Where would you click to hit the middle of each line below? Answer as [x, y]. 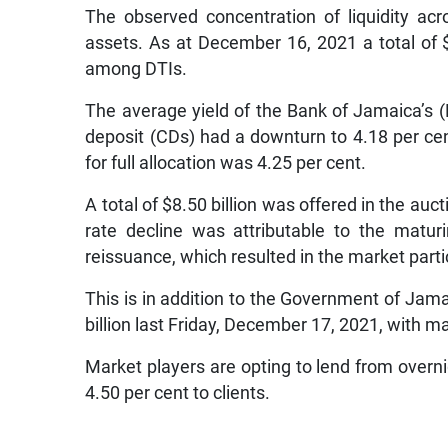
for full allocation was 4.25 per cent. [226, 162]
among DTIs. [136, 68]
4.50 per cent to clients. [178, 392]
